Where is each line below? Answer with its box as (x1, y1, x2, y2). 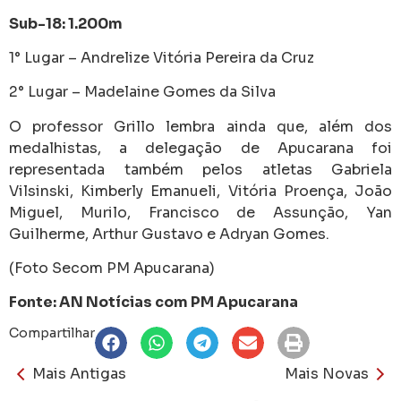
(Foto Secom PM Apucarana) (9, 259, 215, 278)
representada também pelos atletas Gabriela (9, 159, 392, 179)
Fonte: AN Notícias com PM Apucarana (9, 293, 298, 312)
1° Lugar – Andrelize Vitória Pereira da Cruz (9, 47, 314, 67)
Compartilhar (9, 324, 95, 341)
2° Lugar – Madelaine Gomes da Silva (9, 82, 276, 102)
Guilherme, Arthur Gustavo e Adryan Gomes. (9, 224, 329, 243)
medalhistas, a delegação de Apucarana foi (9, 138, 392, 158)
